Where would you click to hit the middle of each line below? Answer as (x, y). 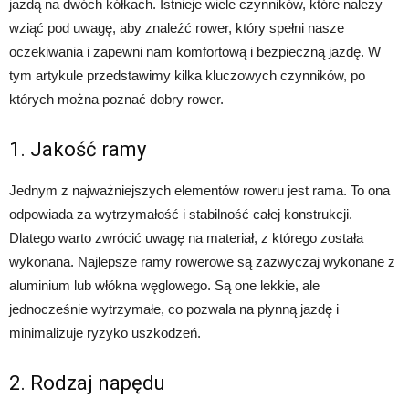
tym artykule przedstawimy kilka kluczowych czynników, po (187, 76)
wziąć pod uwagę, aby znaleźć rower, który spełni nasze (177, 28)
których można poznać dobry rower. (116, 100)
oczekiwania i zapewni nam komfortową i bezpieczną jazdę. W (195, 52)
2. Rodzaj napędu (87, 383)
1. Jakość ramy (78, 150)
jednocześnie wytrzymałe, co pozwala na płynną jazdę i (174, 309)
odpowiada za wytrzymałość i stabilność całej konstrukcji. (181, 215)
